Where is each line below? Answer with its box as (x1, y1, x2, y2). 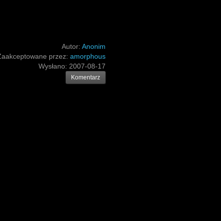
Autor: (62, 42, 82, 50)
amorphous (70, 52, 106, 60)
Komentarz (71, 74, 100, 81)
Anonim (82, 42, 106, 50)
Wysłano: (38, 62, 69, 70)
